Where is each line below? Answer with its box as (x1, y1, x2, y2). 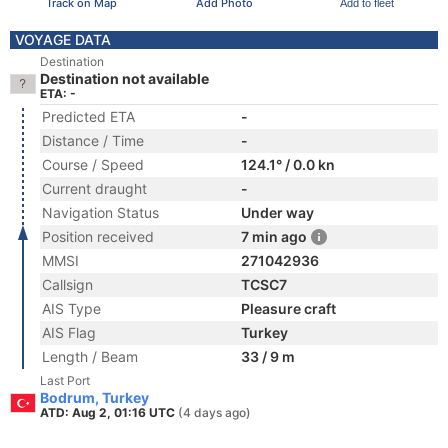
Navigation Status (42, 204, 159, 221)
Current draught (42, 180, 147, 197)
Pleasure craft (241, 300, 336, 317)
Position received (42, 228, 154, 245)
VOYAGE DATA (15, 31, 111, 48)
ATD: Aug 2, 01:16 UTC (40, 405, 178, 420)
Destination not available (40, 70, 209, 87)
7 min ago (241, 228, 307, 245)
